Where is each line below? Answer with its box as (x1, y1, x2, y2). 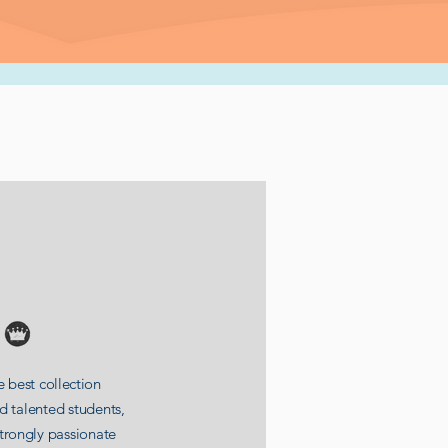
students (68, 399, 122, 418)
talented (11, 399, 65, 418)
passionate (47, 424, 117, 443)
